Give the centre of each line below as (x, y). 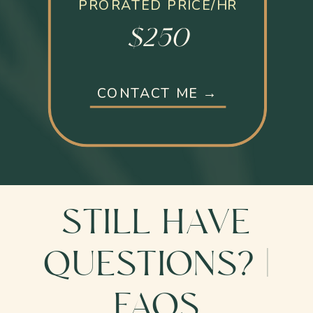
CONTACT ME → (158, 94)
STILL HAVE (156, 223)
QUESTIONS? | (156, 265)
